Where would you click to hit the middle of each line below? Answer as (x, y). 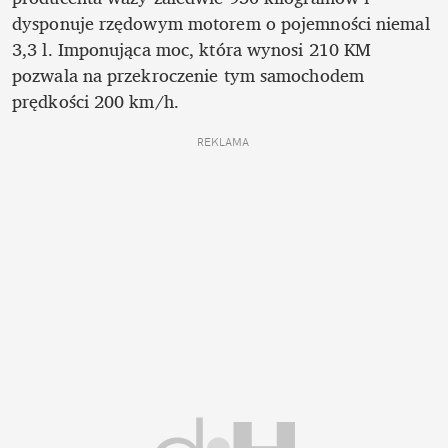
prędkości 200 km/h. (98, 101)
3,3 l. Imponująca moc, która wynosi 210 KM (192, 49)
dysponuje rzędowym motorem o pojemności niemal (221, 23)
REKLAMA (224, 142)
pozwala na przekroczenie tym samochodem (188, 75)
